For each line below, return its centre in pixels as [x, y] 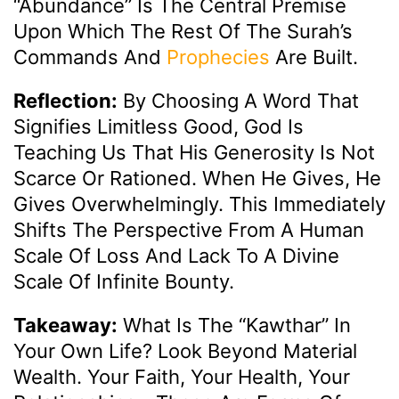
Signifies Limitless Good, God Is [159, 126]
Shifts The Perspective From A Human [189, 229]
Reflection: [65, 100]
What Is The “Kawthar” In [234, 325]
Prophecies [218, 57]
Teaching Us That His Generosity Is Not [194, 152]
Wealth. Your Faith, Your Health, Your [182, 376]
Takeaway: [65, 325]
